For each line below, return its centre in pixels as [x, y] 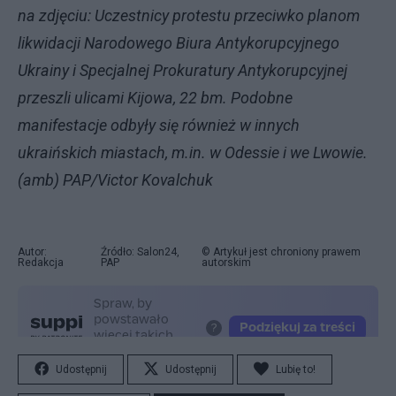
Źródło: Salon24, [140, 252]
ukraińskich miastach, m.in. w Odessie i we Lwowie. [193, 152]
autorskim [227, 263]
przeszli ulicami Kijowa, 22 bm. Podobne [155, 98]
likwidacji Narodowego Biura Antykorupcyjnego [179, 43]
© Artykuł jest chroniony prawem [282, 252]
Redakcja [41, 263]
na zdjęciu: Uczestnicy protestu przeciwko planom [189, 15]
